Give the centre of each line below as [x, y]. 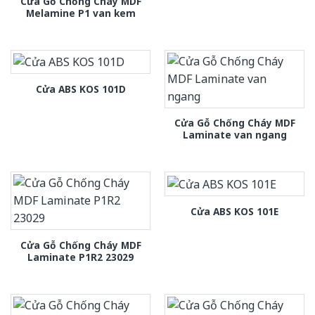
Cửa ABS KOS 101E [234, 211]
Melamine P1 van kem [81, 13]
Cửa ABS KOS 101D [81, 89]
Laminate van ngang [234, 135]
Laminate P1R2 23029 [81, 257]
